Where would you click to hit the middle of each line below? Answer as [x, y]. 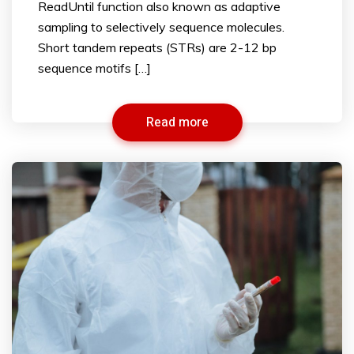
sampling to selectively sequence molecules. [161, 26]
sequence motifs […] [94, 68]
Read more [177, 122]
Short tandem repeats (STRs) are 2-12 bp [157, 47]
